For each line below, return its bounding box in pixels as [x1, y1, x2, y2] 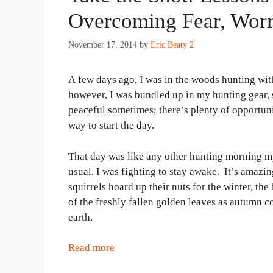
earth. [68, 211, 93, 223]
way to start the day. [68, 119, 154, 132]
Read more [68, 242, 115, 254]
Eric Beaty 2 [151, 40, 194, 50]
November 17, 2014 [68, 40, 137, 50]
